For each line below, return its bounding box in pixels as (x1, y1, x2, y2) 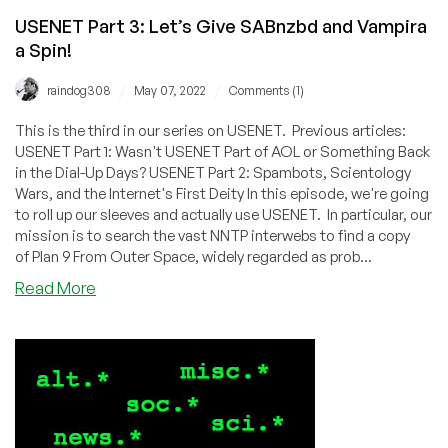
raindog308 (47, 82, 111, 98)
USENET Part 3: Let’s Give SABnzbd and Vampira (15, 14, 427, 37)
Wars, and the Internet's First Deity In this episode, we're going (15, 183, 429, 203)
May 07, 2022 (134, 82, 206, 98)
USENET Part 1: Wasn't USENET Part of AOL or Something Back (15, 141, 430, 161)
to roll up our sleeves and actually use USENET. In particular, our (15, 204, 432, 224)
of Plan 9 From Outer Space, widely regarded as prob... (15, 246, 372, 266)
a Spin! (15, 38, 72, 61)
